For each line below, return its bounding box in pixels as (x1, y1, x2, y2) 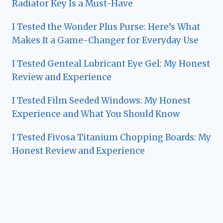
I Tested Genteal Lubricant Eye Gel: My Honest (12, 58, 210, 70)
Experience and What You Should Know (12, 109, 180, 120)
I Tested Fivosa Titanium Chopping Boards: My (12, 132, 211, 143)
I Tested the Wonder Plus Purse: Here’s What (12, 21, 200, 33)
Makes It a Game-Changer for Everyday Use (12, 35, 199, 46)
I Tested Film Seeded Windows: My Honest (12, 95, 191, 107)
